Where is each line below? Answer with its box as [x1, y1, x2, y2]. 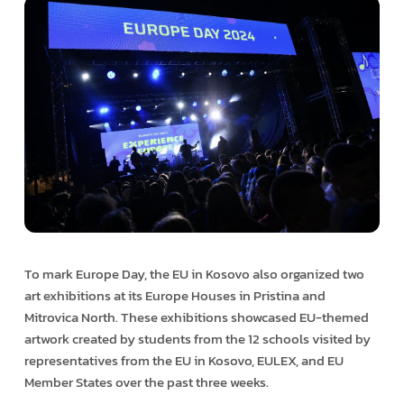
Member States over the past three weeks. [23, 371, 269, 392]
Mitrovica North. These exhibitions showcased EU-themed [23, 306, 369, 327]
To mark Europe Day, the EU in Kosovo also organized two [23, 262, 364, 284]
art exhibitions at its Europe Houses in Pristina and [23, 284, 326, 306]
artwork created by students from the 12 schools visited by [23, 327, 371, 349]
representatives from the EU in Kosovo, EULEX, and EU [23, 349, 344, 371]
